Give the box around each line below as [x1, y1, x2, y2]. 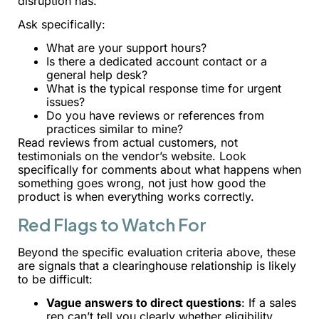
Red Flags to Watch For [18, 213, 206, 235]
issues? [46, 95, 85, 110]
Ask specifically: [18, 17, 105, 32]
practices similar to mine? [46, 122, 183, 137]
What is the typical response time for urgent [46, 81, 281, 96]
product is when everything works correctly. [18, 189, 254, 204]
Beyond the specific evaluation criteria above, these [18, 244, 296, 259]
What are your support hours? [46, 41, 206, 56]
